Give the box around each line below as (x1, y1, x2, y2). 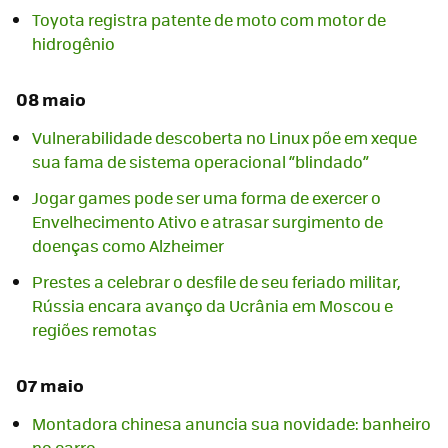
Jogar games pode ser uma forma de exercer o (32, 186, 381, 210)
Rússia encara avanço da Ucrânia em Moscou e (32, 294, 393, 318)
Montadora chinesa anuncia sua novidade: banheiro (32, 412, 431, 436)
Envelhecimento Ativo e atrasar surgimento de (32, 210, 383, 234)
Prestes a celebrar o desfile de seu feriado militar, (32, 270, 401, 294)
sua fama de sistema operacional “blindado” (32, 150, 369, 174)
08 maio (16, 85, 86, 112)
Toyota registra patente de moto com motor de (32, 7, 386, 31)
